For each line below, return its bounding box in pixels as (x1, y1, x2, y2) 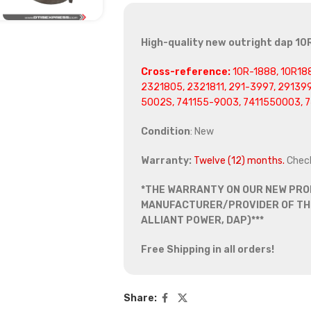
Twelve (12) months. (193, 155, 285, 167)
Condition (140, 126, 190, 138)
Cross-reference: (140, 66, 230, 78)
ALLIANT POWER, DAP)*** (140, 215, 264, 227)
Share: (123, 292, 157, 305)
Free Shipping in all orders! (140, 244, 274, 256)
